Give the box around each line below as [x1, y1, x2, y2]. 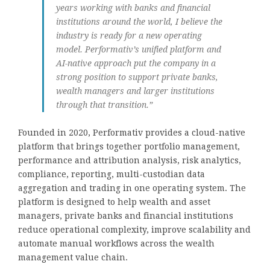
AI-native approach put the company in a [56, 58, 216, 68]
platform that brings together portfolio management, [18, 141, 240, 151]
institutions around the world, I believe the [56, 16, 222, 27]
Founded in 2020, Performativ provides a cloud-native [18, 127, 245, 137]
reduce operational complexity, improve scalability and [18, 224, 251, 234]
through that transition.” [56, 99, 155, 110]
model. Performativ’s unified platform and [56, 44, 221, 54]
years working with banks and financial [56, 2, 210, 13]
